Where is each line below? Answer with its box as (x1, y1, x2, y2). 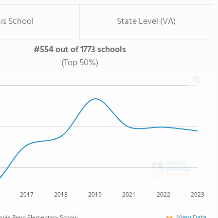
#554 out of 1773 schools (33, 43, 126, 57)
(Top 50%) (61, 56, 98, 70)
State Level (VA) (117, 15, 176, 29)
